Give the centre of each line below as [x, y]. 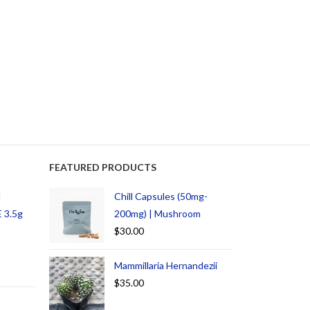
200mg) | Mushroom [157, 214]
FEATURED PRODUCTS [103, 167]
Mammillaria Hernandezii [166, 266]
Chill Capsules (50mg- [161, 197]
